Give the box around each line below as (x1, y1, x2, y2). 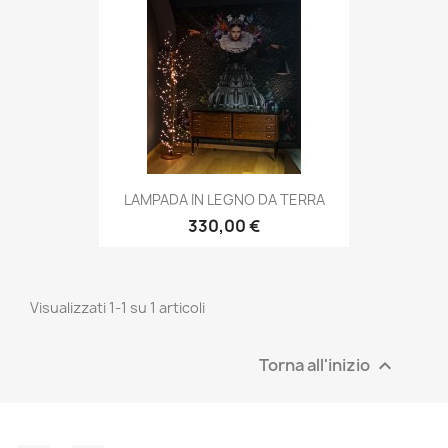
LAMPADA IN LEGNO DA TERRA (123, 190, 325, 210)
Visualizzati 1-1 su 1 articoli (30, 298, 205, 318)
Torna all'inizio (259, 353, 373, 376)
